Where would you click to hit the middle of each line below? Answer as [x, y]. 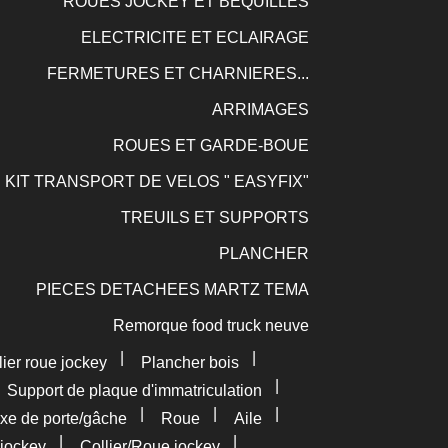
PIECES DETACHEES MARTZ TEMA [172, 289]
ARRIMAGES [260, 109]
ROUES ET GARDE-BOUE [210, 145]
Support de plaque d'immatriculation [134, 390]
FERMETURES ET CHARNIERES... [177, 73]
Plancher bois [189, 362]
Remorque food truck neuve [210, 325]
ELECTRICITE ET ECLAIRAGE [194, 37]
